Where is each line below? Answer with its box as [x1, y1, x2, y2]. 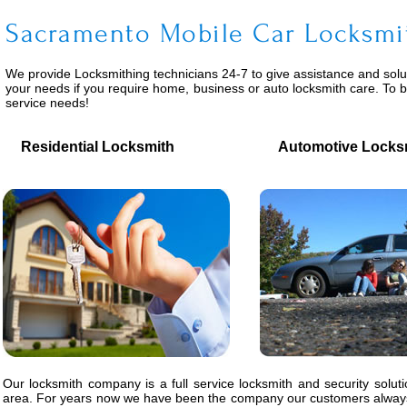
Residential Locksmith [3, 138, 174, 155]
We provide [5, 66, 75, 81]
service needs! [5, 95, 89, 110]
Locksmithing [74, 66, 151, 81]
